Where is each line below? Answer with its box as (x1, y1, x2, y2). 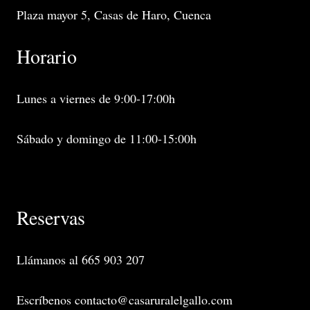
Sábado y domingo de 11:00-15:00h (17, 129, 197, 147)
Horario (17, 42, 77, 69)
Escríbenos (17, 291, 75, 308)
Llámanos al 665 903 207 (17, 250, 145, 268)
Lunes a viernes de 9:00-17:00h (17, 89, 175, 107)
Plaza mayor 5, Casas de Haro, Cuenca (17, 6, 211, 23)
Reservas (17, 203, 85, 230)
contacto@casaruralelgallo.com (75, 291, 232, 308)
